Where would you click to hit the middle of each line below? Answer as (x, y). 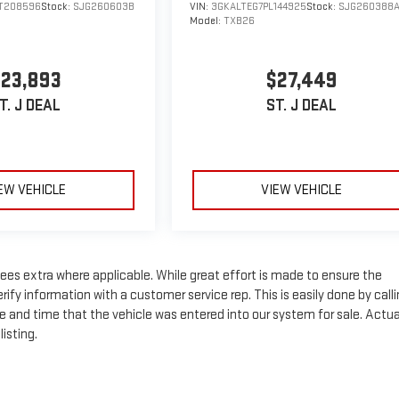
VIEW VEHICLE (302, 190)
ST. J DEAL (302, 106)
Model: (207, 20)
